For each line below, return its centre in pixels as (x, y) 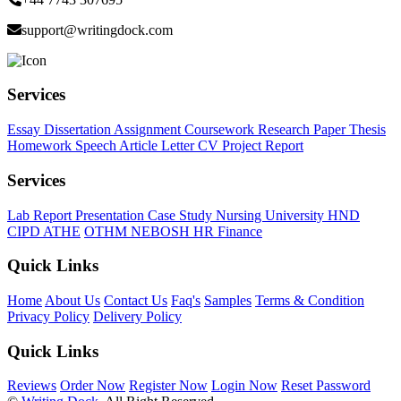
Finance (240, 231)
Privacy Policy (48, 316)
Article (140, 146)
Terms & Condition (310, 300)
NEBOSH (162, 231)
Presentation (111, 215)
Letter (179, 146)
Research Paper (303, 130)
